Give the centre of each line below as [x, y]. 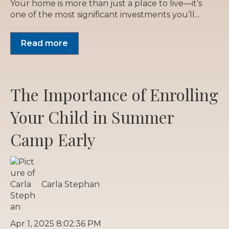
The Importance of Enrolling [114, 94]
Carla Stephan [71, 184]
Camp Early [53, 139]
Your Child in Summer [92, 117]
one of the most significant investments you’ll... [105, 15]
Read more [44, 43]
